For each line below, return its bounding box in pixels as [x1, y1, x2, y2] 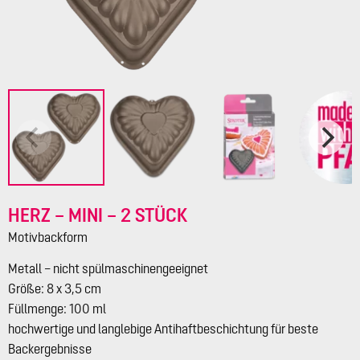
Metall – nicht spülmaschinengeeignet [8, 261, 208, 276]
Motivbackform [8, 230, 88, 245]
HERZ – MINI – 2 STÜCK [8, 204, 187, 227]
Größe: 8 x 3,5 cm [8, 281, 101, 297]
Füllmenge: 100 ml [8, 301, 106, 317]
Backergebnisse [8, 342, 92, 357]
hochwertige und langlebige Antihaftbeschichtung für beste [8, 321, 318, 337]
